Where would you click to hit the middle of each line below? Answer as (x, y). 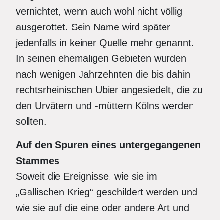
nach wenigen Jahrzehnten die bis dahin (103, 74)
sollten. (31, 121)
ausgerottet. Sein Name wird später (93, 27)
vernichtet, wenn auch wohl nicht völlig (99, 11)
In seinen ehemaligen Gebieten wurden (101, 58)
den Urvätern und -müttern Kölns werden (105, 106)
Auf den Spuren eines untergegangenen (108, 145)
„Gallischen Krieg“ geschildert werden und (107, 192)
